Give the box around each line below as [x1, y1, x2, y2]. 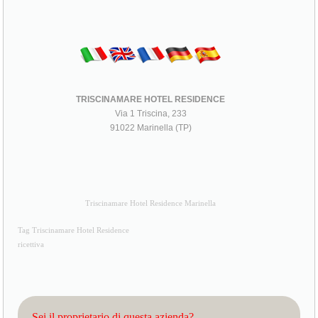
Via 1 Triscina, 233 [114, 108, 187, 119]
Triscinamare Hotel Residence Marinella [85, 199, 216, 207]
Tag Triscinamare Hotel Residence [18, 226, 130, 234]
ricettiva [18, 240, 45, 248]
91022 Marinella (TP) [109, 122, 192, 133]
